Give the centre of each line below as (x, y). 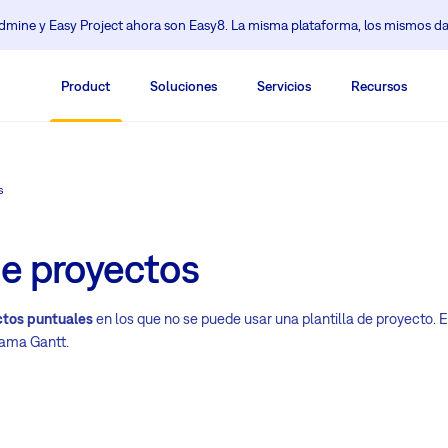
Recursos (379, 86)
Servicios (284, 86)
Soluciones (183, 86)
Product (85, 86)
